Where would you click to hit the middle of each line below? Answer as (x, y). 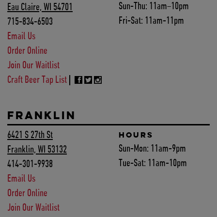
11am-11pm (164, 21)
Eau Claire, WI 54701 (40, 8)
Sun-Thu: (133, 7)
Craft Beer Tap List (37, 80)
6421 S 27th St (30, 136)
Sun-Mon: (133, 149)
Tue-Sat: (132, 164)
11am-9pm (168, 149)
